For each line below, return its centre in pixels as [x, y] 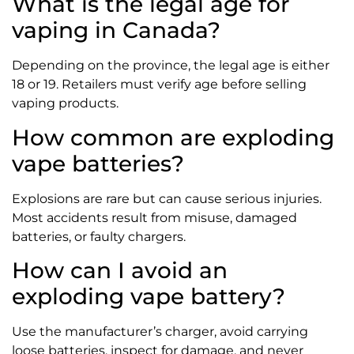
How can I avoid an [120, 271]
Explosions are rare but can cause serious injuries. [167, 198]
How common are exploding [173, 137]
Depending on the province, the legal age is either [171, 66]
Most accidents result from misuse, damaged [154, 217]
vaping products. [65, 104]
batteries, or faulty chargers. [99, 236]
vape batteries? [98, 163]
